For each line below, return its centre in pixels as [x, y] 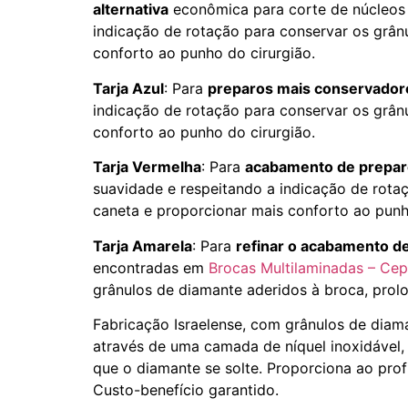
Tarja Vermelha [147, 167]
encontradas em [151, 267]
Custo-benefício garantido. [186, 390]
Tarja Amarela [143, 245]
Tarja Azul [128, 88]
